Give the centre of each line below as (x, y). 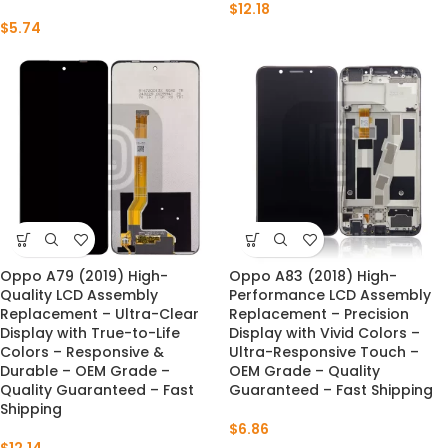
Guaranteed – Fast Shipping (331, 390)
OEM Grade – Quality (304, 371)
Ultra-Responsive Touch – (324, 352)
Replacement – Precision (319, 314)
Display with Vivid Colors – (324, 333)
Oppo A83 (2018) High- (313, 276)
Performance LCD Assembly (330, 295)
